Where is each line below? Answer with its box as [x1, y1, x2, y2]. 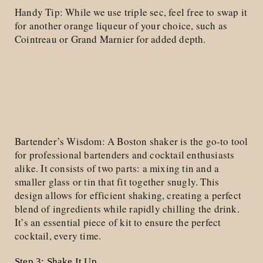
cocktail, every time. [15, 228, 102, 242]
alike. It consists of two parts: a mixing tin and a [15, 161, 220, 175]
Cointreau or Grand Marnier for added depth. [15, 32, 206, 46]
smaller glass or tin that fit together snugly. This [15, 174, 220, 188]
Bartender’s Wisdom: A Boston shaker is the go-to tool [15, 134, 248, 148]
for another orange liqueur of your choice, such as [15, 19, 228, 33]
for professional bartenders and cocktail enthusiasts [15, 147, 235, 161]
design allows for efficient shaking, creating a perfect [15, 188, 242, 202]
